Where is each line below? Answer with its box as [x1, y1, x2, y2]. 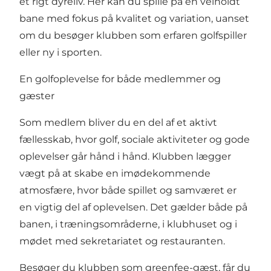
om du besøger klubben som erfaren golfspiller [19, 29, 247, 41]
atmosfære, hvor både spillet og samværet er [19, 184, 237, 196]
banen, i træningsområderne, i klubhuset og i [19, 218, 237, 230]
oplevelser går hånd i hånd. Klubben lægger [19, 150, 231, 162]
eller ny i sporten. [19, 46, 102, 58]
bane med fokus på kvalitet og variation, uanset [19, 12, 249, 24]
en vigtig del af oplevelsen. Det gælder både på [19, 201, 247, 213]
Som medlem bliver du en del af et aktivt [19, 116, 217, 128]
